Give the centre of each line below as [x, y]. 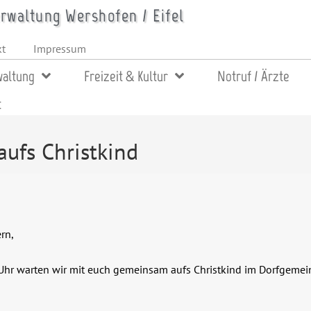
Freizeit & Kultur [126, 76]
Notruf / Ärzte [253, 76]
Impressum [59, 49]
